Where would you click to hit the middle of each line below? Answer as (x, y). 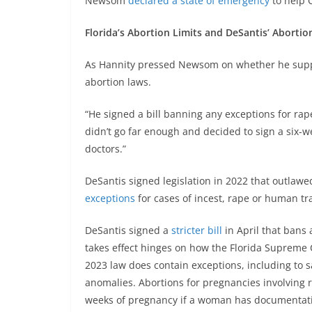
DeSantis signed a (128, 231)
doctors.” (106, 149)
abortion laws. (118, 82)
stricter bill (197, 231)
